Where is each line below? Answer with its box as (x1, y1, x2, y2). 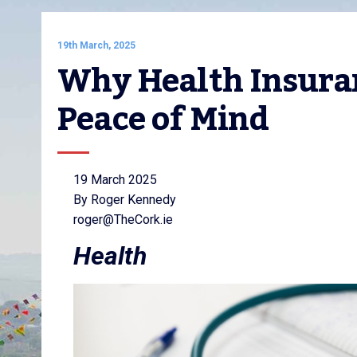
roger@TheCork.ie (73, 212, 173, 227)
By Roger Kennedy (73, 192, 176, 207)
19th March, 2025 (57, 40, 135, 51)
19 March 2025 (73, 172, 157, 187)
